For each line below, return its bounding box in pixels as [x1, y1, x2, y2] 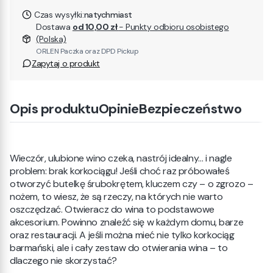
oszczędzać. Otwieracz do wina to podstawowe [10, 203, 214, 216]
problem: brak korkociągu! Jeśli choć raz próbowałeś [10, 165, 230, 177]
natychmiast [83, 9, 132, 20]
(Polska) [36, 34, 66, 44]
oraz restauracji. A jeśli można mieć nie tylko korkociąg [10, 229, 235, 241]
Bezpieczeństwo [139, 100, 242, 118]
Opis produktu [10, 100, 99, 118]
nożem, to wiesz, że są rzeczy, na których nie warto [10, 190, 223, 203]
